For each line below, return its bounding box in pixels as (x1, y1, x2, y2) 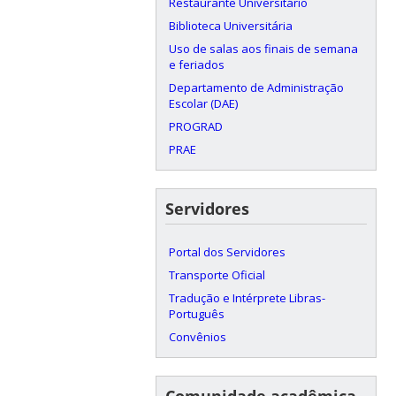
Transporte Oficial (168, 266, 265, 283)
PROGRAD (168, 118, 223, 134)
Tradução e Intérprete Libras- (168, 289, 325, 306)
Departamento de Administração (168, 79, 344, 95)
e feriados (168, 56, 225, 72)
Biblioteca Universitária (168, 17, 293, 34)
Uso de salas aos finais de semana (168, 40, 358, 57)
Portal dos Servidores (168, 243, 286, 260)
